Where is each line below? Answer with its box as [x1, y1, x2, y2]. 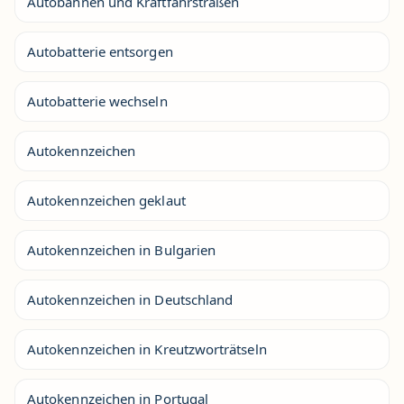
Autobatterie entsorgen [27, 42, 173, 60]
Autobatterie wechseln [27, 92, 168, 110]
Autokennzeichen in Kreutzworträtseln [27, 340, 267, 358]
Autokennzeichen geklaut [27, 191, 186, 209]
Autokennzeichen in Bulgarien [27, 241, 216, 259]
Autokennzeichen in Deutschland [27, 290, 234, 308]
